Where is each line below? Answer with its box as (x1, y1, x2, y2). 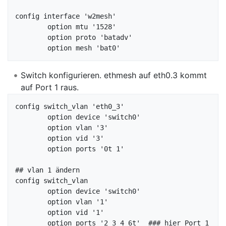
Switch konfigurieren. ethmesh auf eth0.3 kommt (20, 70, 207, 80)
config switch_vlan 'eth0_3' (15, 102, 124, 111)
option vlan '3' (15, 124, 47, 132)
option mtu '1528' (15, 22, 47, 31)
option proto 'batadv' (15, 33, 47, 41)
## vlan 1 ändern (15, 166, 80, 175)
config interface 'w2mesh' (15, 12, 116, 20)
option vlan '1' (15, 198, 47, 206)
